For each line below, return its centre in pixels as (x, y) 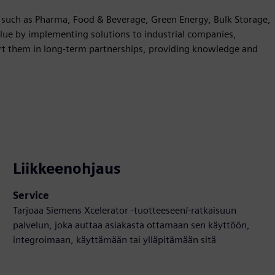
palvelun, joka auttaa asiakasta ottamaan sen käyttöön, (132, 225)
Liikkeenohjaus (67, 169)
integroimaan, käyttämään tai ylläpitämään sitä (115, 240)
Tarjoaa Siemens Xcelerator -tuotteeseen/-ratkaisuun (125, 211)
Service (31, 196)
